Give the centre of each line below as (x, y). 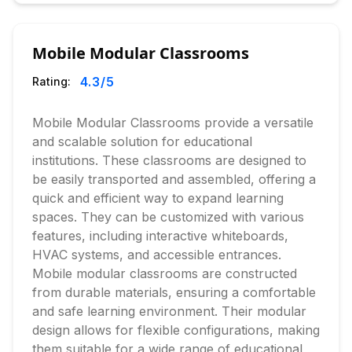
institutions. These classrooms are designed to (169, 160)
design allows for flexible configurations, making (176, 330)
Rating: (51, 81)
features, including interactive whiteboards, (160, 236)
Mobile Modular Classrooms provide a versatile (173, 123)
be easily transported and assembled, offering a (174, 179)
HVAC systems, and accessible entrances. (157, 255)
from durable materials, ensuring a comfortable (174, 292)
